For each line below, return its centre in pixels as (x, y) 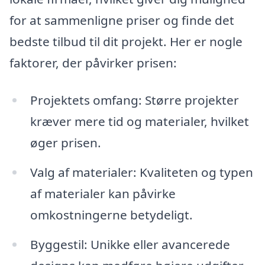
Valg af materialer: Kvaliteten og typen (141, 172)
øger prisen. (65, 143)
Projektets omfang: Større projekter (134, 100)
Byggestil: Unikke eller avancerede (130, 244)
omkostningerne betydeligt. (111, 215)
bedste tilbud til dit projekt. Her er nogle (126, 41)
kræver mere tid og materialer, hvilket (139, 122)
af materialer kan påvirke (103, 194)
